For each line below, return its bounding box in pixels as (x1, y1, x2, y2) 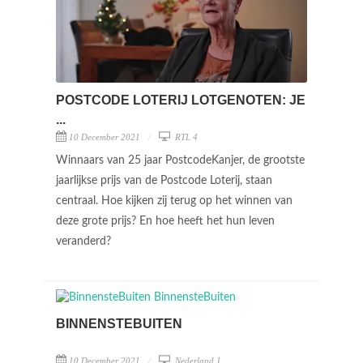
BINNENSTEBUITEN (56, 317, 182, 331)
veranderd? (56, 235, 114, 247)
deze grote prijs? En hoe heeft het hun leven (56, 215, 275, 227)
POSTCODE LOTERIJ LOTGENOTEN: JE (56, 92, 305, 107)
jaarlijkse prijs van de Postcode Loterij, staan (56, 174, 272, 186)
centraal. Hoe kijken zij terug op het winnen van (56, 194, 293, 207)
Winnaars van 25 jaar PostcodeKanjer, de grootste (56, 154, 305, 166)
